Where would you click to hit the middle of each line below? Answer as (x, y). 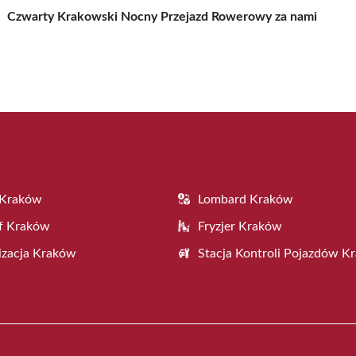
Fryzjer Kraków (240, 226)
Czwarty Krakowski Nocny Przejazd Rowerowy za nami (162, 16)
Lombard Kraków (246, 199)
